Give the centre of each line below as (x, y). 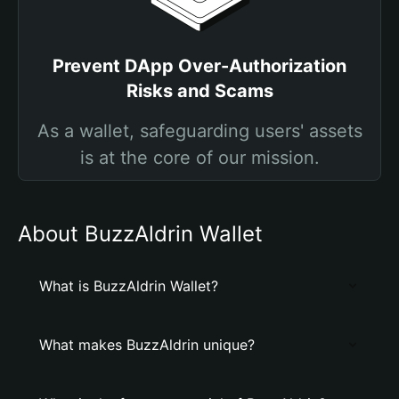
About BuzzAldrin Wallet (140, 234)
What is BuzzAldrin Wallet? (129, 286)
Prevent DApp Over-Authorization (199, 66)
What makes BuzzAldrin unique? (147, 345)
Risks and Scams (199, 91)
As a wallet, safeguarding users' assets (199, 131)
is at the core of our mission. (199, 158)
